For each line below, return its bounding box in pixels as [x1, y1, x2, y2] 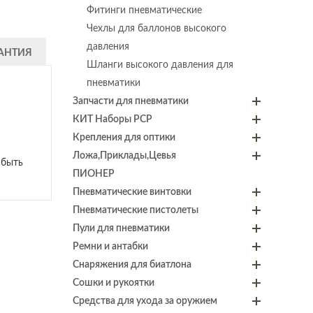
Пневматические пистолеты [72, 205, 198, 215]
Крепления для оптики [72, 132, 175, 143]
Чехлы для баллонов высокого [86, 23, 226, 34]
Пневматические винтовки [72, 187, 191, 197]
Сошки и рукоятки [72, 277, 154, 288]
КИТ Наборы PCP [72, 114, 152, 124]
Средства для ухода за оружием [72, 296, 217, 306]
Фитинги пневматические [86, 5, 202, 15]
